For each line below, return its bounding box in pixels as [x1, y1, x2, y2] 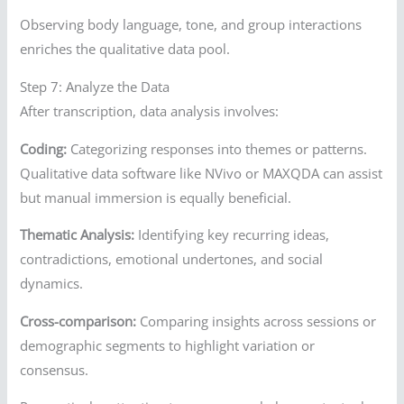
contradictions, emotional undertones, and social [20, 250, 324, 269]
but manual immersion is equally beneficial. [20, 188, 292, 207]
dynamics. [20, 274, 84, 293]
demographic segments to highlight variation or [20, 335, 316, 354]
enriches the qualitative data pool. [20, 40, 231, 59]
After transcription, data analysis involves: [20, 102, 280, 121]
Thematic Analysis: [20, 225, 135, 244]
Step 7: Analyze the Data [20, 78, 170, 96]
